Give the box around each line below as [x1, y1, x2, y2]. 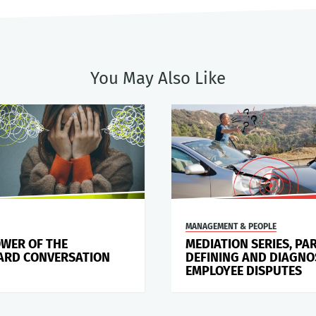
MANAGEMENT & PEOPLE [185, 221, 276, 232]
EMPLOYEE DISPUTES [185, 263, 302, 279]
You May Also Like [90, 68, 226, 89]
